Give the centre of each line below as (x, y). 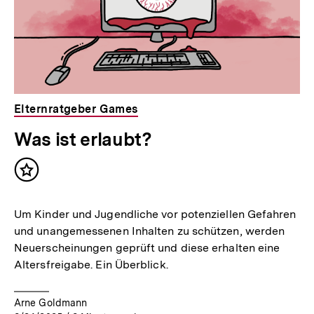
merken (48, 190)
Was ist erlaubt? (83, 139)
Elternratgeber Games (76, 109)
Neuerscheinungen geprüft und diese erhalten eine (147, 247)
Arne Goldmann (51, 302)
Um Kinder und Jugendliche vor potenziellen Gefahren (155, 214)
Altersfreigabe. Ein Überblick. (91, 264)
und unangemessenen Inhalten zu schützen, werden (150, 231)
